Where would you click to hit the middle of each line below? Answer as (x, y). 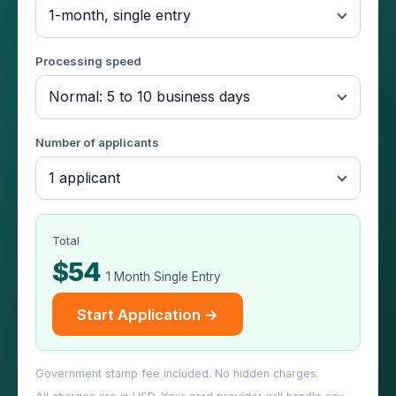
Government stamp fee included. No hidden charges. (177, 373)
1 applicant (84, 178)
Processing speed (88, 61)
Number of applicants (97, 142)
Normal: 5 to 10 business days (149, 97)
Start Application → (147, 314)
